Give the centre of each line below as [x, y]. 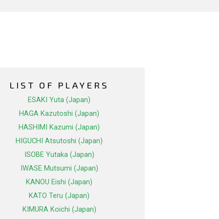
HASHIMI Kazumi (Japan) [59, 127]
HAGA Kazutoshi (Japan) [59, 114]
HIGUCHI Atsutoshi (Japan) [59, 141]
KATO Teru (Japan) [59, 196]
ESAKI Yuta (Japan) [59, 100]
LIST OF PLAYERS [59, 85]
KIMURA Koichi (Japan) [59, 209]
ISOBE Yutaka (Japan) [59, 155]
